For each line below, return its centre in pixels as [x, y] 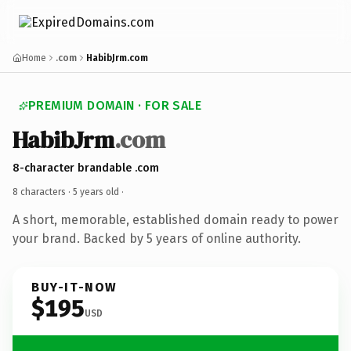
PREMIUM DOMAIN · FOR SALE [115, 105]
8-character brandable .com [86, 168]
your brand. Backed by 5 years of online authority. [157, 238]
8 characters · [43, 192]
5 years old [96, 192]
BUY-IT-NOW [74, 287]
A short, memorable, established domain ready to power [175, 219]
